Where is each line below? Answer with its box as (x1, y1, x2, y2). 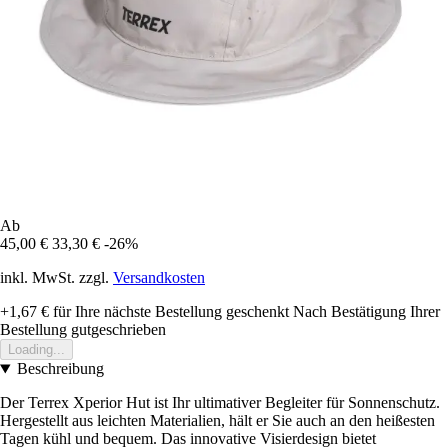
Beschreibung (16, 360, 104, 378)
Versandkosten (113, 269, 205, 287)
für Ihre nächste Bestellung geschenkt (49, 303, 289, 321)
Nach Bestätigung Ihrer (293, 303, 440, 321)
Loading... (8, 342, 65, 358)
